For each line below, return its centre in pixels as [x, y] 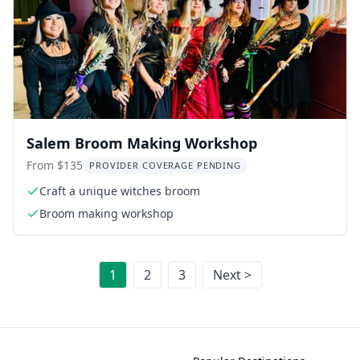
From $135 [55, 165]
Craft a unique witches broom [120, 191]
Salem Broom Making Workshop [142, 143]
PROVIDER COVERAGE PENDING [165, 165]
